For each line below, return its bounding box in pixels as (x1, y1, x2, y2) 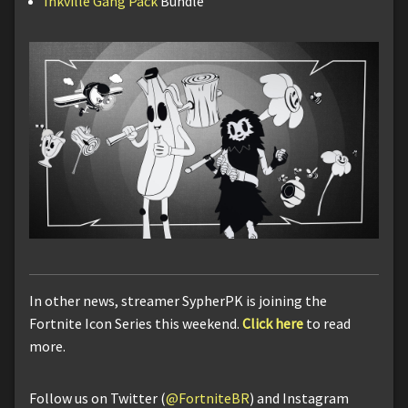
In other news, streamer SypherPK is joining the (29, 291, 327, 310)
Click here (242, 313, 303, 332)
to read (303, 313, 351, 332)
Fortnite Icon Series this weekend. (29, 313, 242, 332)
